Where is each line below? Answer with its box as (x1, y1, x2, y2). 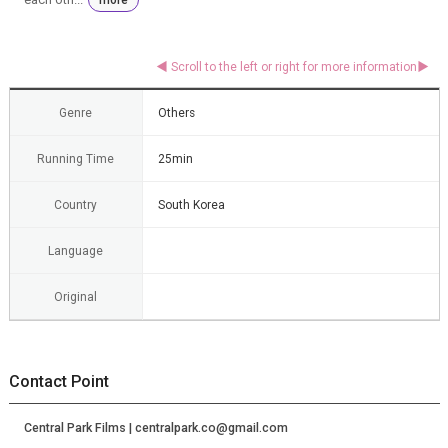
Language (48, 243, 103, 258)
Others (157, 105, 195, 120)
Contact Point (8, 371, 109, 391)
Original (54, 289, 97, 304)
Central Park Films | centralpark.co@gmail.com (23, 420, 288, 435)
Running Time (37, 151, 114, 166)
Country (54, 197, 97, 212)
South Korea (157, 197, 225, 212)
